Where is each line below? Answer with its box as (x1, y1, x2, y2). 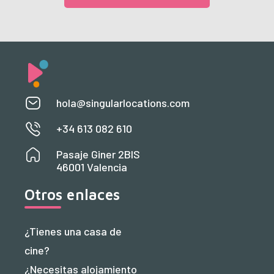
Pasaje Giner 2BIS (56, 147, 140, 161)
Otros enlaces (24, 185, 120, 203)
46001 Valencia (56, 160, 127, 174)
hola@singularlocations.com (56, 95, 190, 109)
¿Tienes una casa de (24, 224, 122, 238)
